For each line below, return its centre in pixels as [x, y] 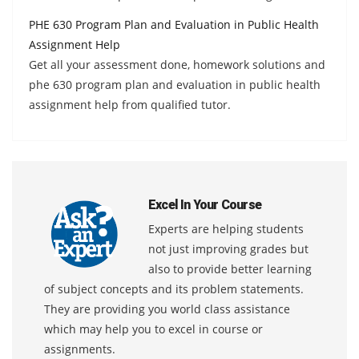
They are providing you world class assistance [167, 309]
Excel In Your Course [205, 204]
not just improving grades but [228, 248]
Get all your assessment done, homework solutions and [177, 64]
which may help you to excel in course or [153, 329]
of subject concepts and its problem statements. [174, 288]
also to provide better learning [230, 268]
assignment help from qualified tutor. [130, 104]
